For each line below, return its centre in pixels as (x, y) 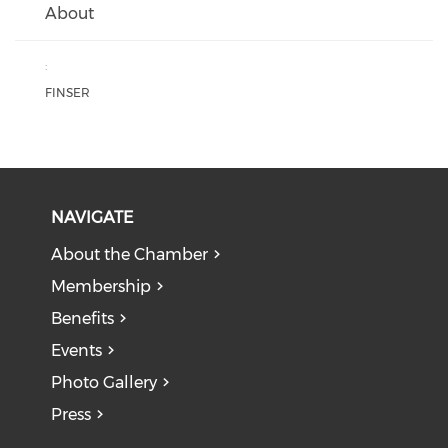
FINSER (67, 92)
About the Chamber (130, 254)
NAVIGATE (92, 217)
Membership (101, 286)
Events (77, 350)
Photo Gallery (104, 382)
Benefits (83, 318)
